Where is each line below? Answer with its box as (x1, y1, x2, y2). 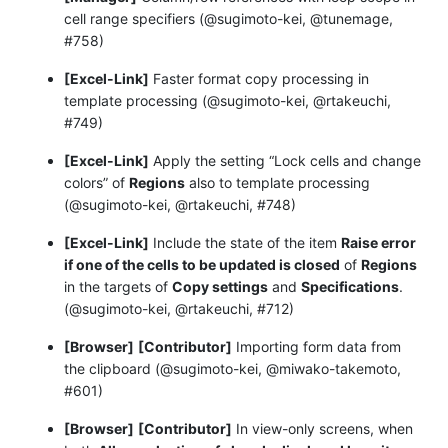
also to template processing (185, 173, 370, 191)
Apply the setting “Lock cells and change (149, 151, 421, 169)
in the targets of (64, 277, 172, 295)
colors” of (64, 173, 129, 191)
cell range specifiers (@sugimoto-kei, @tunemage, (64, 9, 393, 27)
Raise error (341, 233, 416, 251)
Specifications (301, 277, 399, 295)
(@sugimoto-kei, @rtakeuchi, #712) (64, 299, 294, 317)
